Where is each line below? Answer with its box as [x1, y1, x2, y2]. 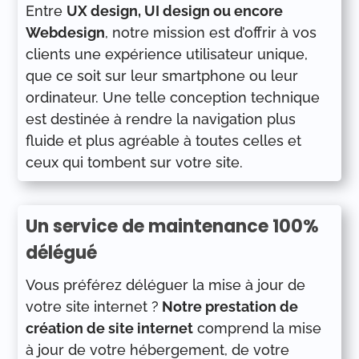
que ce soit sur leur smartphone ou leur [26, 67, 299, 84]
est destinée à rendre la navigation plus [26, 111, 296, 127]
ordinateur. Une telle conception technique [26, 89, 321, 106]
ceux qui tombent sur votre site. [26, 154, 244, 171]
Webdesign [26, 24, 106, 41]
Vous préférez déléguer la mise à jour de [26, 276, 306, 293]
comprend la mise [193, 320, 322, 337]
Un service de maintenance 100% [26, 214, 320, 239]
